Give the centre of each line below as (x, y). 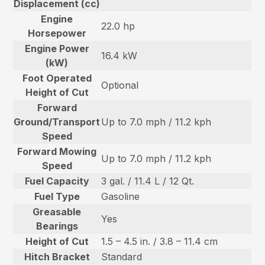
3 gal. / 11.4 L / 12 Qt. (148, 181)
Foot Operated (57, 78)
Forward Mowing (57, 151)
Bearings (57, 226)
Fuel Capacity (57, 181)
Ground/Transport (57, 122)
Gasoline (121, 196)
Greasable (57, 211)
